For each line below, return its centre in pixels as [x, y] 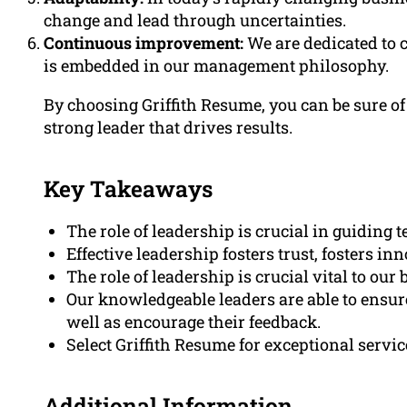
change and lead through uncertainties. [195, 20]
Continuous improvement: [144, 43]
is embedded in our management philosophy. [216, 66]
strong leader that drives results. [168, 128]
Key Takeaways [128, 189]
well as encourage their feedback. [194, 322]
